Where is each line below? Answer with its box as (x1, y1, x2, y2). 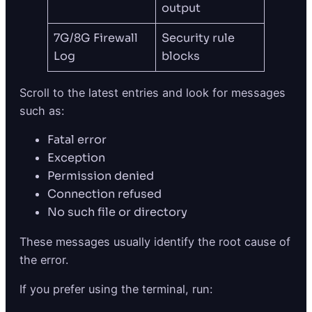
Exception (47, 150, 105, 165)
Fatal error (47, 132, 107, 147)
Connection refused (47, 186, 162, 201)
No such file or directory (47, 204, 187, 219)
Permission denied (47, 168, 154, 183)
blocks (162, 49, 201, 64)
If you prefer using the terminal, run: (19, 282, 212, 297)
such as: (19, 103, 64, 118)
